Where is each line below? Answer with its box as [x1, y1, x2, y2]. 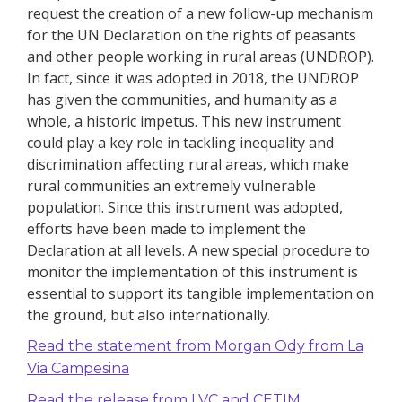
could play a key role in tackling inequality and [27, 133, 334, 153]
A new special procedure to [188, 240, 370, 260]
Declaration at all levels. [27, 240, 188, 260]
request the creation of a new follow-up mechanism [27, 4, 373, 23]
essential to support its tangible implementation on [27, 284, 374, 303]
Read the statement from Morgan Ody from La [27, 337, 363, 354]
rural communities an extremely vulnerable [27, 176, 316, 196]
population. [27, 197, 108, 217]
